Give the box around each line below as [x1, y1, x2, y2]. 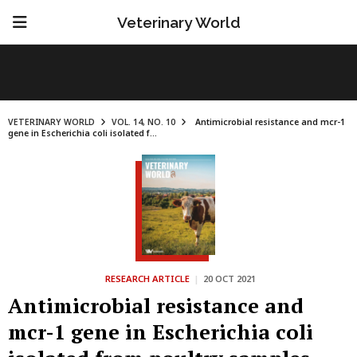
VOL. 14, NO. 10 [112, 116, 175, 127]
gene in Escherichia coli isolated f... [8, 127, 157, 139]
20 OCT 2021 [203, 273, 256, 284]
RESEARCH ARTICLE [105, 273, 190, 284]
